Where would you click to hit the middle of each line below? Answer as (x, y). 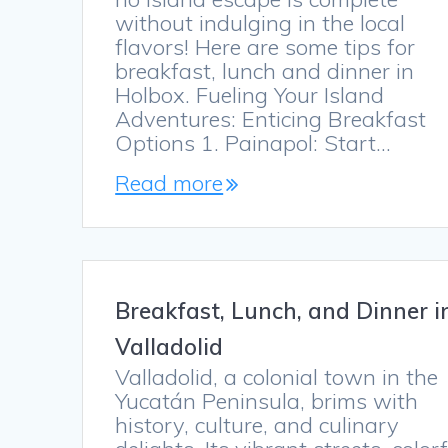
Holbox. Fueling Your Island (250, 95)
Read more (169, 183)
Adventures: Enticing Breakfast (271, 119)
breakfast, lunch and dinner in (265, 71)
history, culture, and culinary (257, 425)
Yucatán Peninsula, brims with (267, 401)
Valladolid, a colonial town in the (277, 377)
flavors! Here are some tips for (265, 47)
